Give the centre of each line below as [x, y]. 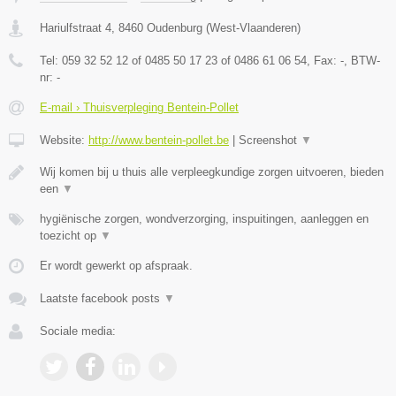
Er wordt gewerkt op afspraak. [116, 266]
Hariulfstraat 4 [76, 28]
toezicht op [70, 236]
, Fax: [324, 61]
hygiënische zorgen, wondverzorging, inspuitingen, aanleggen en [204, 219]
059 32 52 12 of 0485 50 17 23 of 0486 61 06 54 [184, 61]
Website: [64, 141]
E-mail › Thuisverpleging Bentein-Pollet [139, 108]
